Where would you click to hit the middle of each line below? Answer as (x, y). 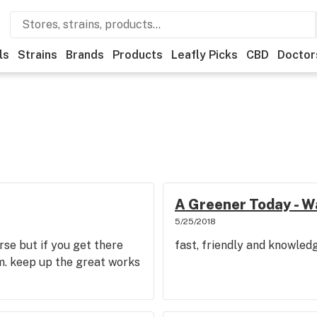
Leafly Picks (204, 55)
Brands (85, 55)
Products (138, 55)
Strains (38, 55)
